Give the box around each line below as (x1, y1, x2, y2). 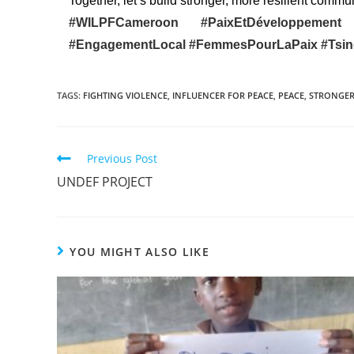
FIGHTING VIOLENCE (83, 88, 168, 101)
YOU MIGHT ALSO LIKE (70, 243, 210, 259)
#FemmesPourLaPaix (188, 37, 321, 51)
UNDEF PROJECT (57, 172, 153, 190)
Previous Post (87, 150, 157, 166)
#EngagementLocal (68, 37, 189, 51)
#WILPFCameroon (68, 15, 201, 29)
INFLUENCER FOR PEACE (172, 88, 273, 101)
